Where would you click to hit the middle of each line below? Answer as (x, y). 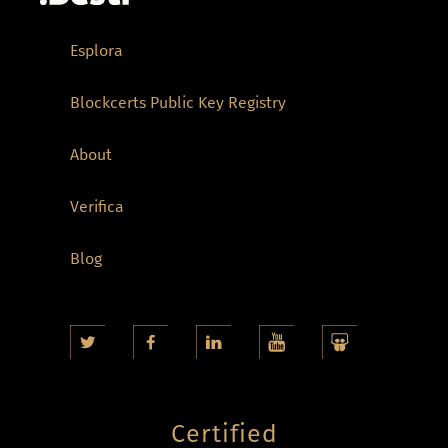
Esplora (96, 50)
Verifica (97, 206)
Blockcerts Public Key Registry (178, 102)
